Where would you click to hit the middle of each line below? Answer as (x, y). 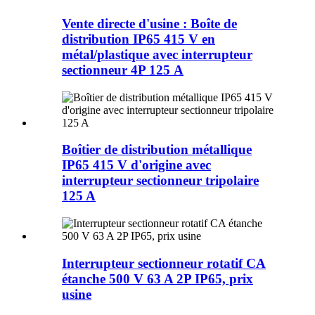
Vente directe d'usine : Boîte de (149, 23)
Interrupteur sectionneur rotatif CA (164, 263)
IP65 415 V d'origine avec (136, 165)
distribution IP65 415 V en (139, 39)
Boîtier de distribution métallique (157, 150)
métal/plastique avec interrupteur (157, 54)
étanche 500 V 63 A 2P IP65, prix (157, 278)
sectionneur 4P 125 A (123, 70)
